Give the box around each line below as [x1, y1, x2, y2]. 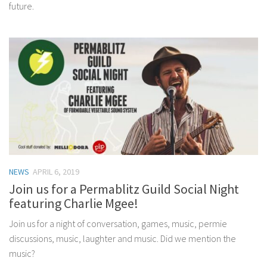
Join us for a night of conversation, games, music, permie [9, 217, 227, 229]
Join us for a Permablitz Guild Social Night [9, 180, 239, 197]
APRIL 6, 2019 [33, 166, 79, 178]
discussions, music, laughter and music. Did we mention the [9, 232, 236, 244]
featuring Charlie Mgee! [9, 194, 138, 212]
